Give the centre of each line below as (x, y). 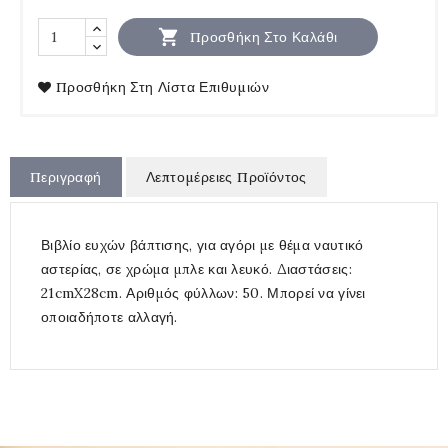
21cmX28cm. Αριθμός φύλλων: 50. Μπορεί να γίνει (203, 293)
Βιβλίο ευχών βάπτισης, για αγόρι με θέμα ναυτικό (202, 245)
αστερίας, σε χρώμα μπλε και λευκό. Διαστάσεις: (196, 269)
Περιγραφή (66, 177)
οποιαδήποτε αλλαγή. (109, 317)
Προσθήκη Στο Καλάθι (263, 36)
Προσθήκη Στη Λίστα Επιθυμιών (162, 87)
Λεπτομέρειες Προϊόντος (226, 177)
